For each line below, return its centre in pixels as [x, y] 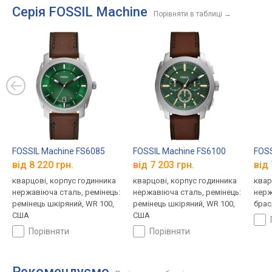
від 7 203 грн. [163, 165]
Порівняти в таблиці [188, 14]
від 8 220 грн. [43, 165]
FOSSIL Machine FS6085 [59, 151]
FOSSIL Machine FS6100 [179, 151]
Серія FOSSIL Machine [80, 12]
